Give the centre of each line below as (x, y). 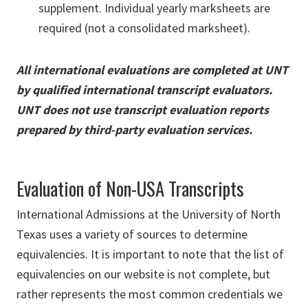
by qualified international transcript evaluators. (144, 90)
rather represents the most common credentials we (150, 294)
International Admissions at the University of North (148, 214)
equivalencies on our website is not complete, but (143, 274)
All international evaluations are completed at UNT (152, 70)
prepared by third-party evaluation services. (134, 130)
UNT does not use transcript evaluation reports (143, 110)
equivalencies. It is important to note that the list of (150, 254)
